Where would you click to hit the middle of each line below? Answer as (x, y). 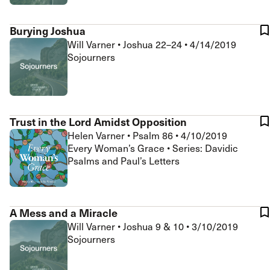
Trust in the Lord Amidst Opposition (98, 121)
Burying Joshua (48, 30)
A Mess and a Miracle (64, 212)
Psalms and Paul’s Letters (124, 161)
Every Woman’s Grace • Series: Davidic (153, 148)
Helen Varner (97, 135)
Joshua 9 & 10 (155, 226)
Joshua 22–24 (154, 44)
